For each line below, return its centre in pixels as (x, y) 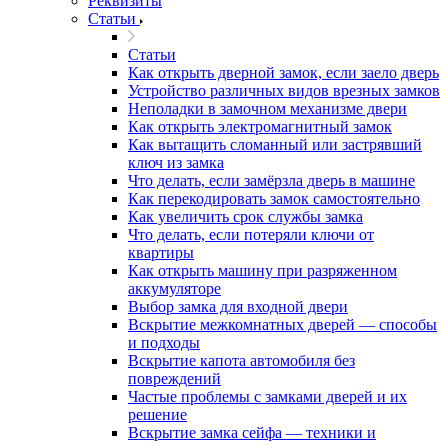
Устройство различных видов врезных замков (284, 90)
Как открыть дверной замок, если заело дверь (283, 72)
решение (157, 414)
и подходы (164, 342)
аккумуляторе (174, 288)
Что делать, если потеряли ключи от (251, 234)
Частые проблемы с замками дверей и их (267, 396)
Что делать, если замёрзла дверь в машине (271, 180)
